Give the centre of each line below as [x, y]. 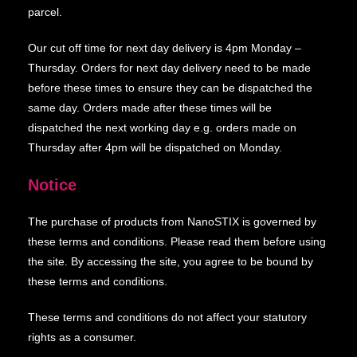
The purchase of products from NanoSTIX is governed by [172, 222]
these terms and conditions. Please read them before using [177, 241]
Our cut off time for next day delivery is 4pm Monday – [165, 48]
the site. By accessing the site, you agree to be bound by [171, 261]
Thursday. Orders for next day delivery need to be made [169, 68]
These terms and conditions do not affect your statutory [167, 317]
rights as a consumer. [82, 337]
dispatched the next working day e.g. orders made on [162, 127]
